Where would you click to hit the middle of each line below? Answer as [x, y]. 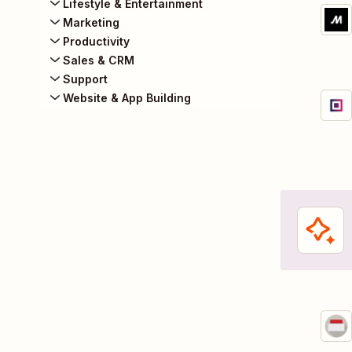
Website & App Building [127, 98]
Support [85, 79]
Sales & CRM [99, 60]
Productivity [96, 41]
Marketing [91, 22]
